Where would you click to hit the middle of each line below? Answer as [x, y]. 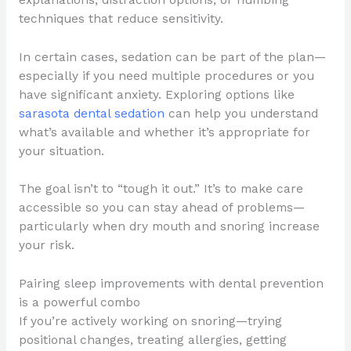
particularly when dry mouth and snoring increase [169, 227]
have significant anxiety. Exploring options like [156, 94]
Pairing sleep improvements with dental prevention [171, 284]
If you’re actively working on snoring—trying [150, 322]
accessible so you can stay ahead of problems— [161, 208]
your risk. [46, 246]
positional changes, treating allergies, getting [152, 340]
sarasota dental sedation [91, 113]
